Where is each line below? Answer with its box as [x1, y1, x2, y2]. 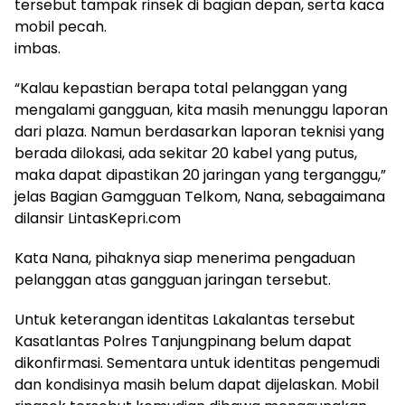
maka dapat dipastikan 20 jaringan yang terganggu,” [14, 165, 386, 185]
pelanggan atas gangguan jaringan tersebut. [14, 269, 331, 290]
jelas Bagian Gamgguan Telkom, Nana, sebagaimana [14, 186, 385, 207]
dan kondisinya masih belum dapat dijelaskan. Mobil [14, 374, 379, 395]
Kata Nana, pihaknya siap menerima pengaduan [14, 248, 355, 268]
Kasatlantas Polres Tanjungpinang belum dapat [14, 331, 352, 352]
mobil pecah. [14, 16, 107, 37]
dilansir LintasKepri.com [14, 208, 181, 229]
